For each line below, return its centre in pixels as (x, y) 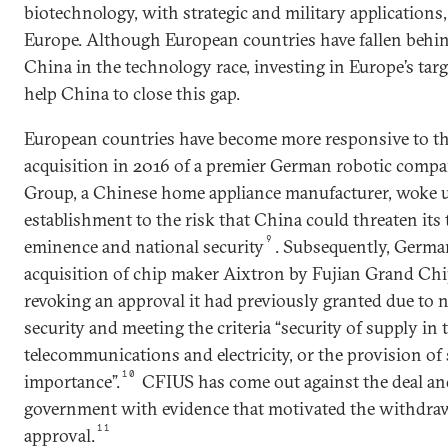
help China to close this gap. (132, 93)
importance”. (72, 381)
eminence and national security (144, 246)
